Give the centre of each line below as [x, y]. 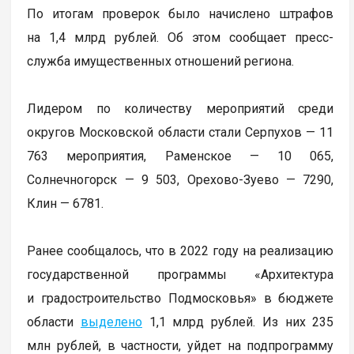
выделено [111, 322]
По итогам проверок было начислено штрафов [181, 13]
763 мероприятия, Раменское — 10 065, [181, 156]
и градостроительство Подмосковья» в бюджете [181, 298]
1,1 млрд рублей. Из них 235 [238, 322]
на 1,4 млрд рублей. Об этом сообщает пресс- [181, 37]
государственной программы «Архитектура [181, 274]
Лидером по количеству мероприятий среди [181, 108]
